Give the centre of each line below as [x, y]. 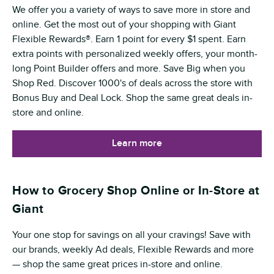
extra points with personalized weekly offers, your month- [135, 54]
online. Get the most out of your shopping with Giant [124, 24]
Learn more [137, 143]
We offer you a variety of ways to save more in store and [131, 10]
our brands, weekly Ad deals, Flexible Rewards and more [133, 250]
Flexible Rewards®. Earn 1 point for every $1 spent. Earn [129, 39]
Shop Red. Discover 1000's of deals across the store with [132, 83]
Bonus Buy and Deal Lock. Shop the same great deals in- [132, 98]
